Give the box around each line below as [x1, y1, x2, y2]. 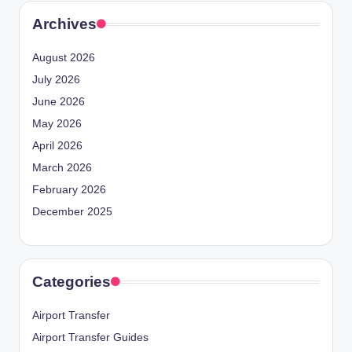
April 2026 [32, 140, 82, 152]
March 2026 [32, 162, 92, 174]
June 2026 [32, 96, 85, 108]
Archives [32, 16, 97, 33]
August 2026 [32, 52, 95, 64]
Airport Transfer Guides [32, 332, 148, 344]
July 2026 [32, 74, 80, 86]
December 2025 [32, 206, 112, 218]
